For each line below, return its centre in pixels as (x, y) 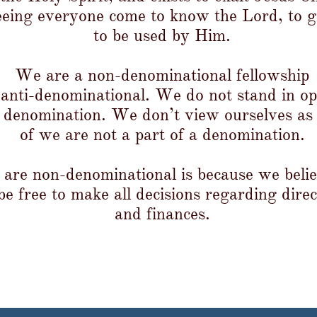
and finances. (162, 214)
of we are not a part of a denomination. (162, 134)
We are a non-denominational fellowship (162, 75)
